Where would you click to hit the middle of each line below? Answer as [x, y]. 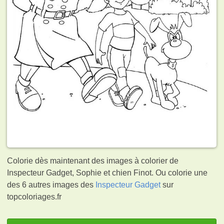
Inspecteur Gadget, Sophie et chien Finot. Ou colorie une [107, 172]
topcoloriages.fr [34, 196]
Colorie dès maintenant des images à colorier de [93, 160]
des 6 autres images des [51, 184]
